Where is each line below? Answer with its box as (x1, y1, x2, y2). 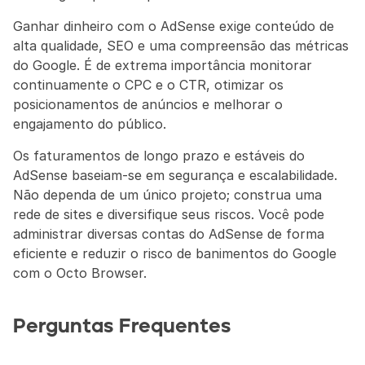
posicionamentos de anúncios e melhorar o (13, 96, 283, 112)
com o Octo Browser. (13, 265, 147, 281)
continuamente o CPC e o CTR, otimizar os (13, 77, 284, 93)
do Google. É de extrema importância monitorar (13, 57, 312, 73)
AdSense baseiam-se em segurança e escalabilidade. (13, 167, 337, 183)
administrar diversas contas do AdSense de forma (13, 226, 324, 242)
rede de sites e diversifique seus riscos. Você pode (13, 206, 324, 222)
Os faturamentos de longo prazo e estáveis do (13, 147, 305, 164)
